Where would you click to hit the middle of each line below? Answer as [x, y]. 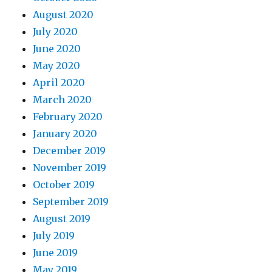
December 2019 [70, 150]
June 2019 [56, 252]
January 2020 [65, 133]
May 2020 [57, 65]
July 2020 [56, 31]
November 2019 [70, 167]
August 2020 [63, 14]
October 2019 [64, 184]
